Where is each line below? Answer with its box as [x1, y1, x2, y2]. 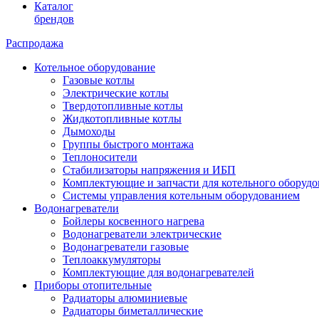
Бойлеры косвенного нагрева [63, 214, 204, 227]
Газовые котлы [63, 73, 135, 86]
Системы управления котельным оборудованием [63, 189, 300, 202]
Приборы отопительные [34, 278, 152, 291]
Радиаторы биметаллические [63, 304, 203, 317]
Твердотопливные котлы [63, 99, 183, 112]
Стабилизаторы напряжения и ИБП [63, 163, 236, 176]
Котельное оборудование [34, 61, 155, 73]
